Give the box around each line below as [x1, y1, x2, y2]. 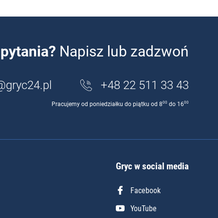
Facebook [130, 185, 161, 195]
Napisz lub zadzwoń [56, 43, 189, 60]
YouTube [130, 203, 157, 213]
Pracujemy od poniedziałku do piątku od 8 [52, 101, 163, 108]
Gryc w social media [116, 161, 189, 172]
